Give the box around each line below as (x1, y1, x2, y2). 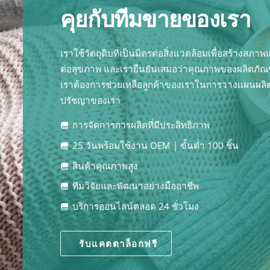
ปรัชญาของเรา (60, 93, 123, 107)
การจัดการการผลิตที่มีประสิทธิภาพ (72, 119, 210, 132)
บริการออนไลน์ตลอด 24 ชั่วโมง (72, 199, 199, 213)
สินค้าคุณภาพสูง (72, 159, 138, 172)
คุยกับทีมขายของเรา (60, 3, 251, 34)
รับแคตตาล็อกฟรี (79, 237, 158, 250)
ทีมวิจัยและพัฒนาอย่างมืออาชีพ (72, 180, 199, 193)
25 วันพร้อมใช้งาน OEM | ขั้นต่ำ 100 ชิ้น (72, 139, 239, 152)
